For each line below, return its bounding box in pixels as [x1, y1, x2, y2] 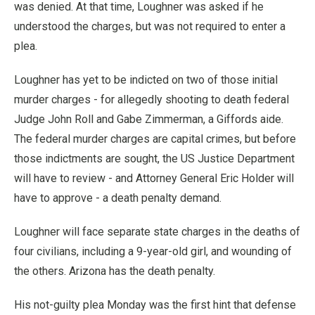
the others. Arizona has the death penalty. [14, 264, 215, 278]
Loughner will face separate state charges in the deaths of [14, 224, 300, 238]
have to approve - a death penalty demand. [14, 191, 221, 205]
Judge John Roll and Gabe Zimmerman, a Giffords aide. [14, 112, 283, 126]
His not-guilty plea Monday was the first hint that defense [14, 297, 296, 311]
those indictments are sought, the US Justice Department [14, 151, 295, 165]
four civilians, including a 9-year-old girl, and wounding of [14, 244, 292, 258]
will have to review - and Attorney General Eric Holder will [14, 171, 294, 185]
